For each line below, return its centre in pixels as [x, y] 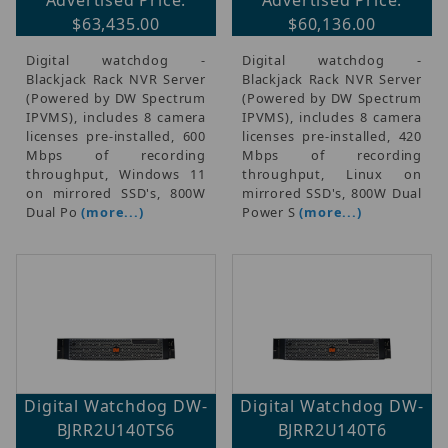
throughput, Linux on [332, 173]
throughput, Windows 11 [116, 173]
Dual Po [54, 211]
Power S [271, 211]
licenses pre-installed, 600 [116, 135]
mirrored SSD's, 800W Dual [332, 192]
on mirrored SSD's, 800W [116, 192]
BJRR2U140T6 [332, 429]
